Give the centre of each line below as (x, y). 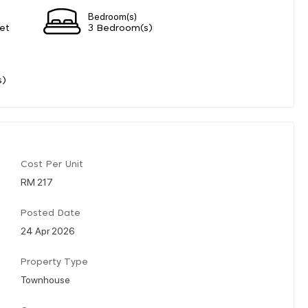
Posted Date (51, 213)
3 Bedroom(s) (120, 28)
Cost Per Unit (52, 164)
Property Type (54, 262)
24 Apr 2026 (48, 230)
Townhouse (45, 279)
